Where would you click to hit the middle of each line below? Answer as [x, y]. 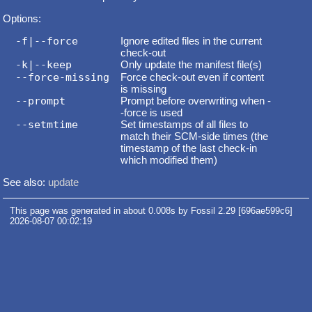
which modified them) [169, 159]
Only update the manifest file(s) [191, 64]
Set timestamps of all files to [184, 124]
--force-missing [62, 77]
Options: [22, 18]
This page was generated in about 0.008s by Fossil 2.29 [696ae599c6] [151, 211]
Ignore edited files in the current [191, 40]
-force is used [151, 112]
